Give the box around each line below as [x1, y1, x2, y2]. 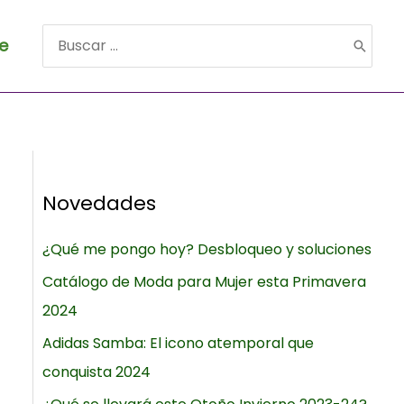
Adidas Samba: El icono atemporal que [41, 332, 314, 353]
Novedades [41, 188, 156, 217]
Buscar [42, 45, 91, 67]
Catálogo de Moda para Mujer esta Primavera [41, 271, 366, 292]
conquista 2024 [41, 361, 151, 382]
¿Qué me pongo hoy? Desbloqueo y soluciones [41, 238, 372, 260]
